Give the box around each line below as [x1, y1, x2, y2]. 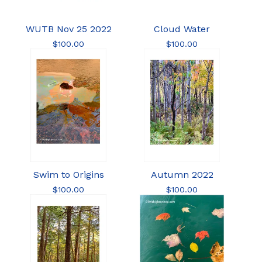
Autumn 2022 [150, 169, 213, 180]
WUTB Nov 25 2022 [25, 23, 112, 35]
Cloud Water [154, 23, 210, 35]
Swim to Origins [33, 169, 104, 180]
